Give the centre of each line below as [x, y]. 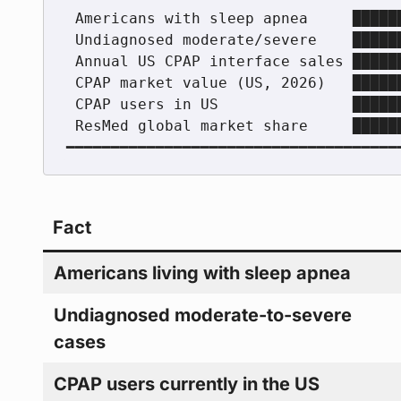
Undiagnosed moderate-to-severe [203, 315]
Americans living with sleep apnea [203, 273]
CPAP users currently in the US [187, 384]
